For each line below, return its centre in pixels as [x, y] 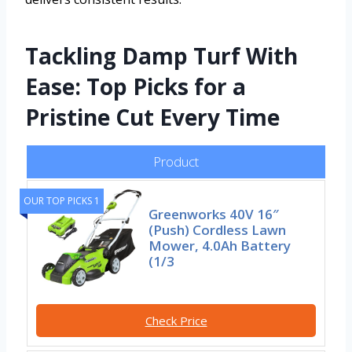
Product [176, 162]
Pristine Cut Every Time [152, 117]
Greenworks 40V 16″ [214, 214]
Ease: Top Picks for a [136, 87]
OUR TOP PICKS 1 [62, 201]
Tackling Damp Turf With [161, 56]
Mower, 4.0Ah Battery [220, 246]
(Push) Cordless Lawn [218, 230]
